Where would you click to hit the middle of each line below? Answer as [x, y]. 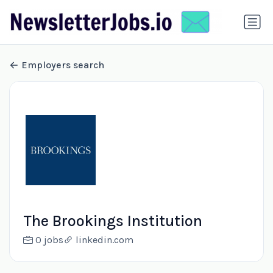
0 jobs [49, 240]
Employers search [63, 65]
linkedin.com [104, 240]
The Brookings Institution [112, 221]
